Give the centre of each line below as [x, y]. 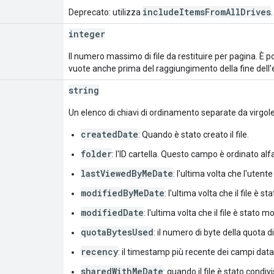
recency [99, 251]
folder [96, 154]
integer [87, 34]
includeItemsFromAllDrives [207, 12]
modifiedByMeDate [123, 193]
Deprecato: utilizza [106, 12]
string [84, 90]
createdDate [109, 134]
